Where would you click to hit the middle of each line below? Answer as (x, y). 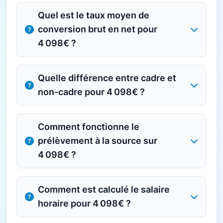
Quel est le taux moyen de (94, 15)
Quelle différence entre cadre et (107, 78)
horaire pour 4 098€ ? (84, 203)
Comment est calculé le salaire (104, 189)
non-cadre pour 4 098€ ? (91, 92)
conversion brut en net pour (98, 29)
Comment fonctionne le (89, 127)
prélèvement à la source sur (98, 141)
